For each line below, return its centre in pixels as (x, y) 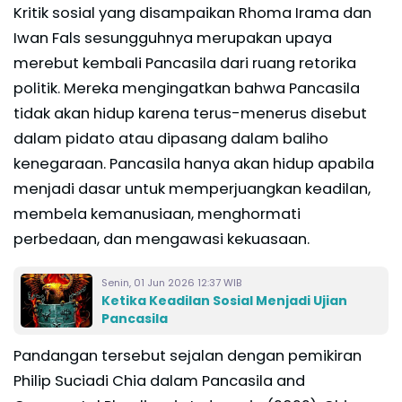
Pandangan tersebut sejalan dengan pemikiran (188, 355)
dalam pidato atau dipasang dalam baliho (171, 138)
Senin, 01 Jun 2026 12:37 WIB (171, 282)
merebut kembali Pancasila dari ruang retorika (185, 63)
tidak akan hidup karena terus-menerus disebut (190, 113)
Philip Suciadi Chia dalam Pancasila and (159, 380)
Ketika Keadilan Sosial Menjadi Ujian (224, 300)
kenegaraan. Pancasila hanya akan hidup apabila (194, 163)
